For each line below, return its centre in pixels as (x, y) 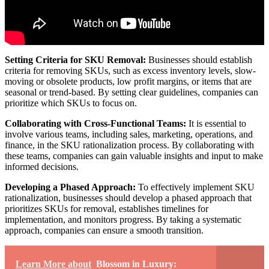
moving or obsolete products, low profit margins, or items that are (128, 82)
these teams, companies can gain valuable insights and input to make (134, 156)
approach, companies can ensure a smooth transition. (104, 231)
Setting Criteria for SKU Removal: (75, 60)
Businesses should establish (199, 60)
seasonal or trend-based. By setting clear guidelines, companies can (131, 92)
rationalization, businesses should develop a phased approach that (128, 198)
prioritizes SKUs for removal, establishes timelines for (107, 209)
